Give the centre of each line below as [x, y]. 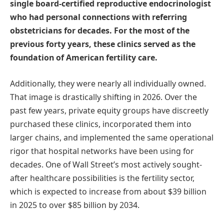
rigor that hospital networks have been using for [102, 151]
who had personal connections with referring [98, 17]
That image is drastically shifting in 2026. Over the [103, 97]
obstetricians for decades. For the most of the [100, 31]
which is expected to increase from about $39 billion [108, 191]
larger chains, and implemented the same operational [112, 137]
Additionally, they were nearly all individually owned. [108, 83]
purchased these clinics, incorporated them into [101, 124]
